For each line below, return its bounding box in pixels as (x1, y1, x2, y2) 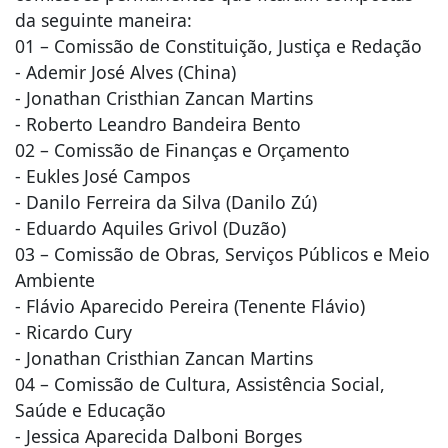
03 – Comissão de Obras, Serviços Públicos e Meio (15, 241, 430, 266)
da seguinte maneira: (15, 7, 192, 32)
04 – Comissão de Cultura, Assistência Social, (15, 371, 385, 396)
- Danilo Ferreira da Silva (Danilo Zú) (15, 189, 317, 214)
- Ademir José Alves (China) (15, 59, 236, 84)
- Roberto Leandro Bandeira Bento (15, 111, 301, 136)
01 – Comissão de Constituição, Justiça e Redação (15, 33, 422, 58)
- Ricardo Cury (15, 319, 132, 344)
